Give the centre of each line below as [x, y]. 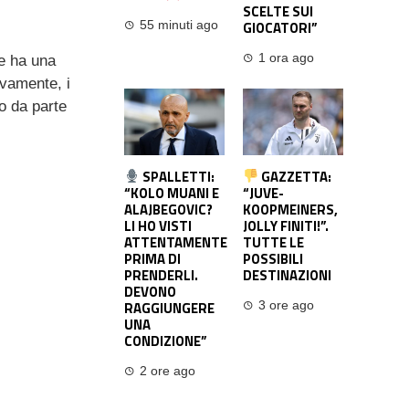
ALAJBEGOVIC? [168, 209]
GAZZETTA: [295, 176]
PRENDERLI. [161, 275]
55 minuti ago [179, 25]
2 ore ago [168, 371]
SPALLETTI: [178, 176]
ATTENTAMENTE [176, 242]
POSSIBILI [273, 258]
